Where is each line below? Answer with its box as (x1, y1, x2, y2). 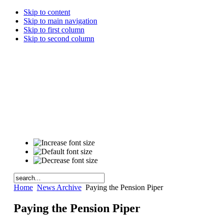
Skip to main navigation (24, 17, 97, 25)
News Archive (36, 183, 82, 192)
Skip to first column (24, 26, 84, 34)
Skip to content (24, 8, 70, 16)
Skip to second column (24, 34, 94, 43)
